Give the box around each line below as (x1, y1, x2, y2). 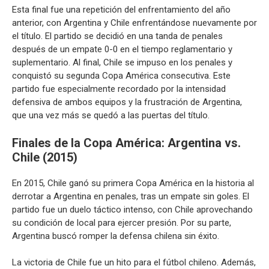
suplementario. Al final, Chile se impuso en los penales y (12, 57, 232, 68)
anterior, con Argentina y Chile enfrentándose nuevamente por (12, 17, 257, 28)
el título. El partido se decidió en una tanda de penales (12, 31, 223, 41)
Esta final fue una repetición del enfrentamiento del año (12, 4, 231, 15)
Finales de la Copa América (12, 135, 162, 150)
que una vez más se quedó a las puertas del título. (12, 110, 210, 121)
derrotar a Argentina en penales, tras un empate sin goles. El (12, 190, 249, 202)
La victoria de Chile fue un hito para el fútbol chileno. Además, (12, 257, 256, 268)
